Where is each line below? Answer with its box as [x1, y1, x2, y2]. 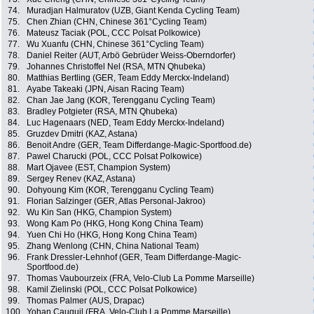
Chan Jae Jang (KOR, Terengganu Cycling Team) [27, 95, 215, 106]
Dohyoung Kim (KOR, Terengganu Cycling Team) [27, 185, 214, 196]
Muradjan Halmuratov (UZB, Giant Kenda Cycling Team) [27, 6, 240, 16]
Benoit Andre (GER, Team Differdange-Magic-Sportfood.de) [27, 140, 252, 151]
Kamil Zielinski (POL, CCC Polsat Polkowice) [27, 285, 197, 295]
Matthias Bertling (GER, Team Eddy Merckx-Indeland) [27, 73, 229, 83]
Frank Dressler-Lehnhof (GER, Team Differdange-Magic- [27, 252, 241, 263]
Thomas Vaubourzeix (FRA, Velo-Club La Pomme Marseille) [27, 273, 254, 284]
